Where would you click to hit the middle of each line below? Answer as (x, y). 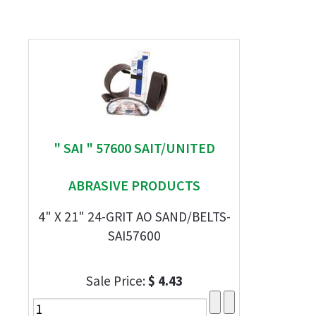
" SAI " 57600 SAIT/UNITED (134, 148)
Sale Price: (117, 281)
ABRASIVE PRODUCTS (134, 185)
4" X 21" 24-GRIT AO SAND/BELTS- (134, 217)
